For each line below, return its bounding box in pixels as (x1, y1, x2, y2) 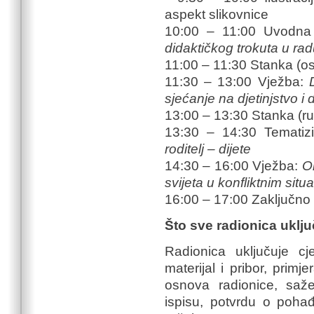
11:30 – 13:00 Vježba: (165, 74, 309, 90)
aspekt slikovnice (165, 7, 268, 22)
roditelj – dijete (165, 142, 251, 157)
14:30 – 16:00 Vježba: (165, 158, 302, 174)
